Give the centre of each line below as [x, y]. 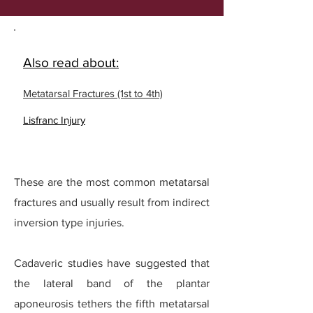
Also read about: [71, 63]
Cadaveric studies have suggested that [112, 263]
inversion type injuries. [69, 223]
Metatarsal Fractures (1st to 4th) [93, 93]
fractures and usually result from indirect [112, 202]
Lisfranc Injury [54, 120]
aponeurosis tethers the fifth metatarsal [112, 304]
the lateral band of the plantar [112, 283]
